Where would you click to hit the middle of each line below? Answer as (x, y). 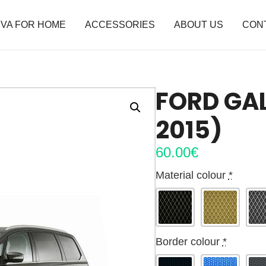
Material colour (190, 175)
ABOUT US (198, 24)
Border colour (187, 242)
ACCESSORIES (120, 24)
